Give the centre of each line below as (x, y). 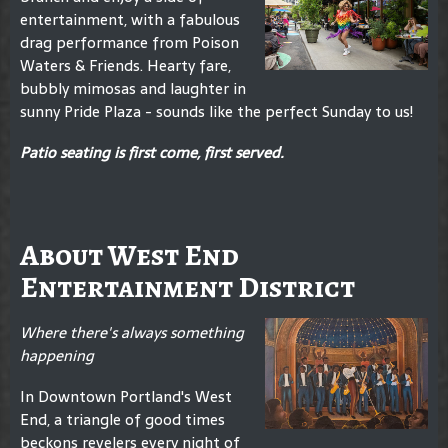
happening (57, 355)
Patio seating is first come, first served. (152, 152)
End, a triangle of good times (122, 419)
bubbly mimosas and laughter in (133, 88)
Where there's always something (132, 332)
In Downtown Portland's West (126, 396)
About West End (129, 255)
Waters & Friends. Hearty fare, (125, 65)
